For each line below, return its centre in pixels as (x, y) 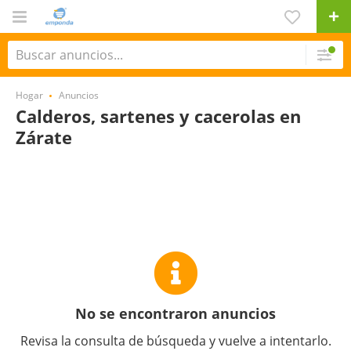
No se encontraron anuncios (175, 313)
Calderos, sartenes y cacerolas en (158, 116)
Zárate (44, 137)
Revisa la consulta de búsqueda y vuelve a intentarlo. (175, 341)
